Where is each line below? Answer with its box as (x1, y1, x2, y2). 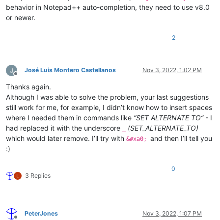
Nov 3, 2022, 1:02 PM (142, 66, 202, 74)
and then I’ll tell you (150, 134, 212, 143)
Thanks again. (6, 82, 51, 91)
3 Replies (25, 172, 51, 180)
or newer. (6, 13, 35, 22)
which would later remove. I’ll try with (6, 134, 126, 143)
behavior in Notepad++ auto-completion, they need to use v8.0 (6, 3, 210, 12)
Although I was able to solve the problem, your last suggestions (6, 93, 209, 102)
